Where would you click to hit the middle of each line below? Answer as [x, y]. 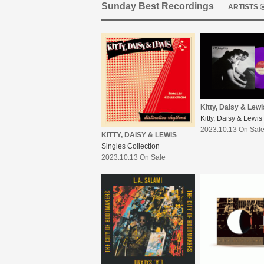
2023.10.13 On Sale [133, 158]
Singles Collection [131, 146]
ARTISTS [243, 7]
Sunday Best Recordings [158, 6]
